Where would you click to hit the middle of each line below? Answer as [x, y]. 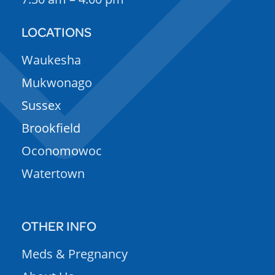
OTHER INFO [59, 226]
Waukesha [51, 60]
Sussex [41, 106]
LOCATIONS [56, 32]
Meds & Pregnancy [75, 254]
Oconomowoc [62, 151]
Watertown [53, 174]
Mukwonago [57, 83]
